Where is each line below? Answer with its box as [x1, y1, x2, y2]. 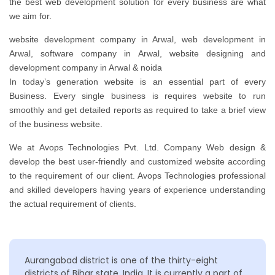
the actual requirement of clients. [9, 199, 136, 209]
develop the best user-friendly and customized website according [9, 157, 266, 167]
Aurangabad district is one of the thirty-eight [25, 254, 218, 267]
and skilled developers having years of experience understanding [9, 185, 266, 195]
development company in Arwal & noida [9, 63, 162, 73]
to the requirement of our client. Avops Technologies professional [9, 171, 266, 181]
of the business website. [9, 119, 103, 130]
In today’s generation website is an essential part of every [9, 77, 266, 87]
